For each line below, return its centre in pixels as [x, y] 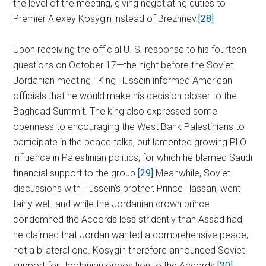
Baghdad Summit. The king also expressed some [115, 111]
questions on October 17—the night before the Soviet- [125, 65]
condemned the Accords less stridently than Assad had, [129, 219]
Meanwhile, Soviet [192, 173]
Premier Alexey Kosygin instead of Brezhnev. [106, 19]
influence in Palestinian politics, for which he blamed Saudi [133, 158]
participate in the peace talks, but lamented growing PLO [130, 142]
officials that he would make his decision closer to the [125, 96]
